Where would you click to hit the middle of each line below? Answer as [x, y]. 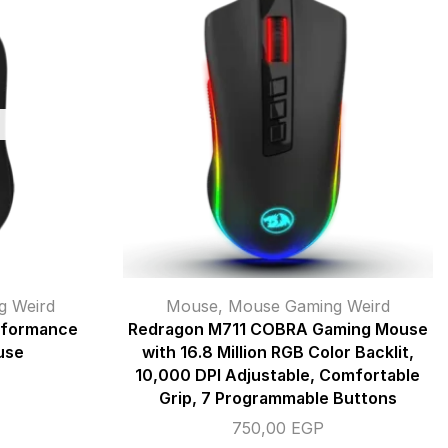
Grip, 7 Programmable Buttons [277, 399]
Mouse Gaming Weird [308, 306]
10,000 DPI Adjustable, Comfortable [278, 376]
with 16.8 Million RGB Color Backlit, [277, 353]
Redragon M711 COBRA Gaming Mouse [277, 330]
